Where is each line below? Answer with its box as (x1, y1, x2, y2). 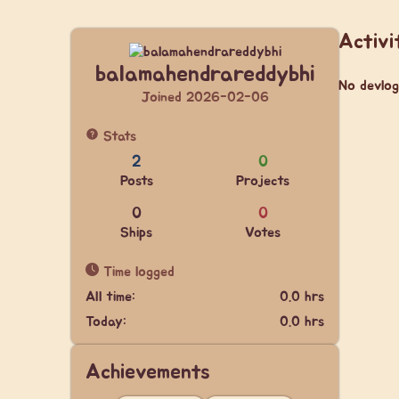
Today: (85, 314, 126, 329)
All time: (85, 289, 135, 304)
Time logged (99, 265, 175, 279)
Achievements (85, 362, 210, 383)
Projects (236, 174, 290, 188)
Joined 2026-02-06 (141, 90, 269, 104)
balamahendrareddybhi (94, 63, 315, 85)
